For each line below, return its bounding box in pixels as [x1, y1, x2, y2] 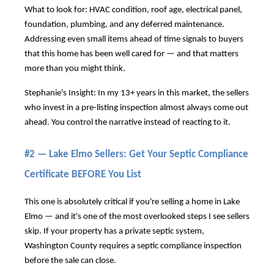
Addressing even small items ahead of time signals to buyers [24, 35, 243, 44]
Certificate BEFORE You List [24, 169, 141, 180]
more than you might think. [24, 64, 125, 73]
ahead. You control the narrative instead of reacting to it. [24, 118, 231, 127]
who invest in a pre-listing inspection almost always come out [24, 103, 248, 113]
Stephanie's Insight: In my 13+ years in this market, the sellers [24, 89, 249, 98]
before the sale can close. [24, 256, 116, 265]
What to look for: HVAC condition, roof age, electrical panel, [24, 6, 242, 15]
